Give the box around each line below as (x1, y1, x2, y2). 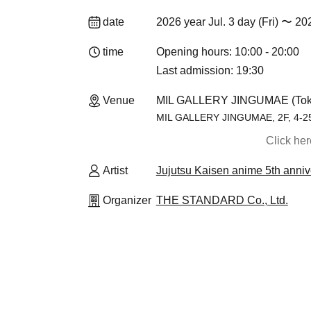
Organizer (103, 194, 151, 206)
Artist (103, 165, 128, 176)
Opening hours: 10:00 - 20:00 (155, 46, 299, 58)
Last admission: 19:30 (155, 65, 264, 76)
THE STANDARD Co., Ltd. (155, 194, 288, 206)
